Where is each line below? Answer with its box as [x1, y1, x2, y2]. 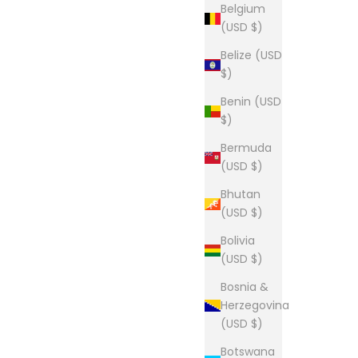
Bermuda [221, 140, 272, 157]
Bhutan [221, 186, 261, 203]
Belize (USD [221, 47, 282, 64]
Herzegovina [221, 297, 289, 314]
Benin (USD [221, 93, 281, 110]
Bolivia [221, 233, 255, 249]
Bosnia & [221, 279, 268, 296]
